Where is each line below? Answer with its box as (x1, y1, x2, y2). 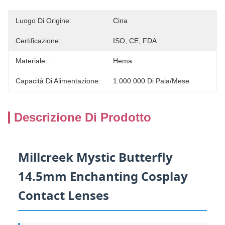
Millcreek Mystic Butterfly (18, 149, 173, 165)
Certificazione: (16, 37, 61, 45)
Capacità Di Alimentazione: (16, 77, 100, 85)
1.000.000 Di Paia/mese (113, 77, 189, 85)
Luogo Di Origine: (16, 17, 71, 25)
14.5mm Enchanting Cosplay (18, 168, 188, 184)
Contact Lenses (18, 187, 109, 203)
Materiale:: (16, 57, 49, 65)
